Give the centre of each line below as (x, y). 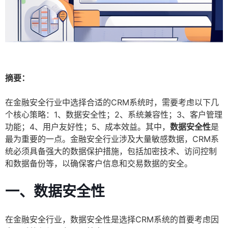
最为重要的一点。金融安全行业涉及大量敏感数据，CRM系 (112, 139)
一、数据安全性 (55, 192)
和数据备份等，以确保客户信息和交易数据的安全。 (99, 164)
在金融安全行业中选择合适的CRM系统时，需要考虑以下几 (112, 103)
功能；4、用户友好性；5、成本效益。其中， (88, 127)
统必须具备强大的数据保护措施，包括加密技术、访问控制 (111, 151)
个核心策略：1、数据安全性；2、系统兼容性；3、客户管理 (114, 115)
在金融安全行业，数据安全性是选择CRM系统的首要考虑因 (112, 220)
